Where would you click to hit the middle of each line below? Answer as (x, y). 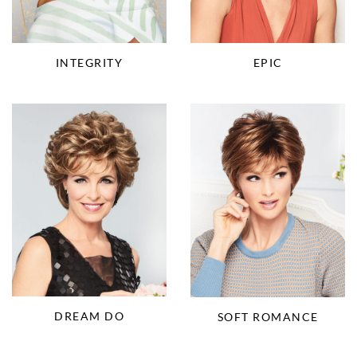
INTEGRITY (89, 62)
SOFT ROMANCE (268, 316)
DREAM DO (89, 316)
